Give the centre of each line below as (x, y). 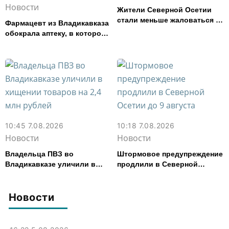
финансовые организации (165, 30)
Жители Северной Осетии (164, 9)
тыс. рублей (27, 53)
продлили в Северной (157, 164)
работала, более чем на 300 (55, 43)
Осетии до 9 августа (154, 174)
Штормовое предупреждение (170, 154)
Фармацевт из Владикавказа (57, 23)
